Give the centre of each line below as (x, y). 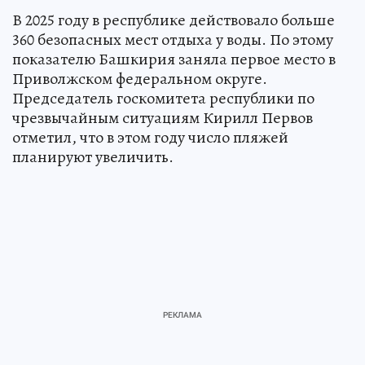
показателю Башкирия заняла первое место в (174, 59)
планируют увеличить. (93, 156)
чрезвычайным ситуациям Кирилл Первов (163, 117)
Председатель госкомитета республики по (163, 98)
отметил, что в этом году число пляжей (150, 137)
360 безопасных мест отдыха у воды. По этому (173, 39)
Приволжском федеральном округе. (140, 78)
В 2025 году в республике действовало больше (174, 20)
